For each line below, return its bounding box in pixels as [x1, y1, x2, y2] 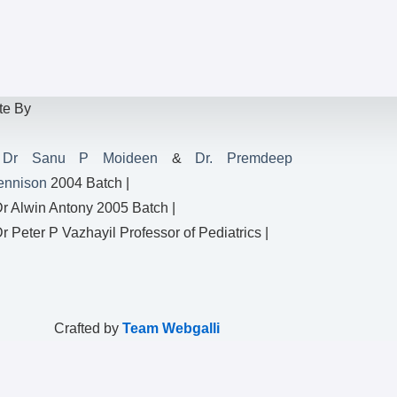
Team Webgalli [122, 321, 221, 336]
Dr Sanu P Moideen [3, 151, 159, 166]
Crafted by [54, 321, 123, 336]
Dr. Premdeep [195, 151, 293, 166]
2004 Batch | [46, 175, 129, 191]
